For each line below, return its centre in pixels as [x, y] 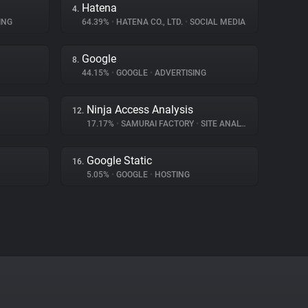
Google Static [119, 161]
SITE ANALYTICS [219, 124]
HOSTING [171, 175]
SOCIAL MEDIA [217, 22]
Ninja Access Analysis [140, 110]
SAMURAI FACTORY [157, 124]
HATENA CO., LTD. [150, 22]
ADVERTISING [179, 73]
